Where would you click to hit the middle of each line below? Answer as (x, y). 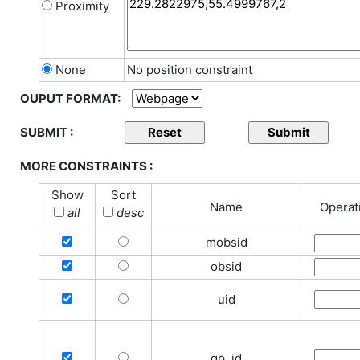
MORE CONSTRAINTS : (86, 166)
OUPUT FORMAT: (70, 98)
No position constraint (190, 70)
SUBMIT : (47, 132)
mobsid (226, 242)
